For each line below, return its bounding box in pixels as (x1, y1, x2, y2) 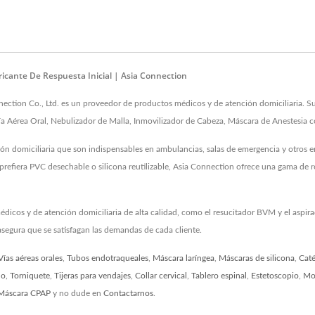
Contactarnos (103, 288, 153, 297)
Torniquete (10, 271, 50, 280)
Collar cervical (135, 271, 187, 280)
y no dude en (51, 288, 103, 297)
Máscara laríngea (153, 253, 214, 262)
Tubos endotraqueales (67, 253, 148, 262)
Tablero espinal (191, 271, 247, 280)
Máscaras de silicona (219, 253, 295, 262)
